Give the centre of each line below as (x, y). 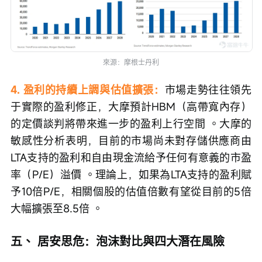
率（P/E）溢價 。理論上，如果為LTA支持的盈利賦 (131, 175)
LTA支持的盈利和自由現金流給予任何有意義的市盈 (131, 158)
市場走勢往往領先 (208, 90)
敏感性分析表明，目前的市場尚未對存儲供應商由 (131, 141)
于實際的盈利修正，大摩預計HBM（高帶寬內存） (131, 107)
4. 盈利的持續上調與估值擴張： (88, 90)
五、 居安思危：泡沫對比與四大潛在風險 (118, 242)
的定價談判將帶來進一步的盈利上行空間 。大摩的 (131, 124)
